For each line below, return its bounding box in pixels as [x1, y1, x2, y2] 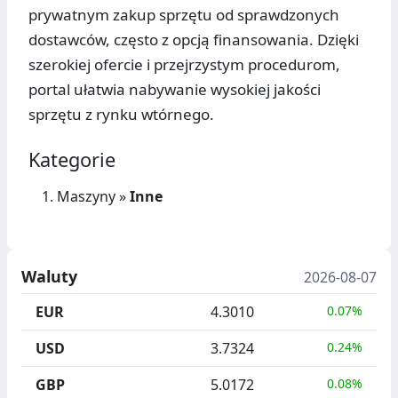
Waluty [21, 266, 77, 288]
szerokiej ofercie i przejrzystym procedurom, [28, 54, 340, 76]
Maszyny [57, 187, 115, 207]
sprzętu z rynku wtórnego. [28, 104, 214, 125]
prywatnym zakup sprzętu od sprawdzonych [28, 4, 339, 26]
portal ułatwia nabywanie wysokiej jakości [28, 79, 321, 100]
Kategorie [28, 147, 115, 173]
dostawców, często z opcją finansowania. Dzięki [28, 29, 359, 51]
